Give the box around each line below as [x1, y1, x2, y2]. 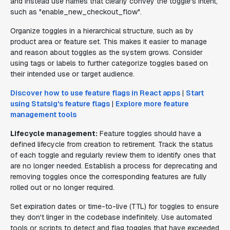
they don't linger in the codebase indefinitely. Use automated [10, 213, 212, 222]
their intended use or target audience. [10, 69, 135, 79]
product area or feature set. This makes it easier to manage [10, 37, 207, 46]
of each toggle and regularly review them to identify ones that [10, 150, 216, 160]
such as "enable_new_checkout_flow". [10, 7, 142, 16]
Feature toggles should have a [98, 129, 201, 138]
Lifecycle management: [10, 129, 98, 138]
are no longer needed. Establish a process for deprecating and [10, 161, 217, 170]
